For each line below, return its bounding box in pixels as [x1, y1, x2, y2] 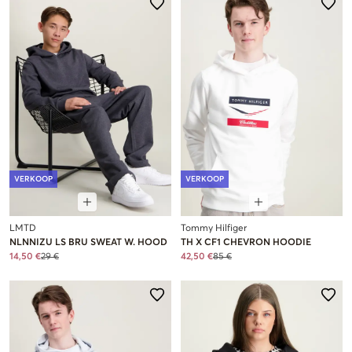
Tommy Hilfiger [181, 223, 247, 233]
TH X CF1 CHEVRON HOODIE [181, 237, 311, 247]
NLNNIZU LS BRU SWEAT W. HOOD [9, 237, 167, 247]
